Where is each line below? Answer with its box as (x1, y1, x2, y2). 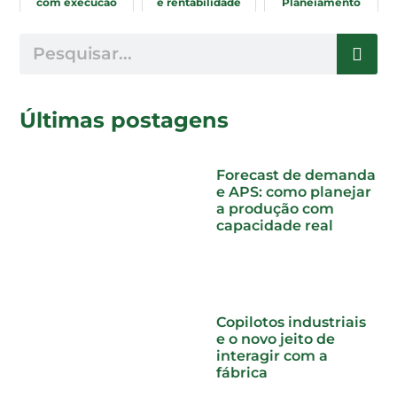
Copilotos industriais (216, 313, 366, 331)
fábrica (216, 363, 268, 381)
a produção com (216, 199, 334, 217)
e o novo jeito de (216, 330, 335, 347)
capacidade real (216, 216, 333, 234)
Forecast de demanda (216, 166, 376, 183)
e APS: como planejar (216, 183, 371, 200)
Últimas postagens (19, 106, 229, 133)
